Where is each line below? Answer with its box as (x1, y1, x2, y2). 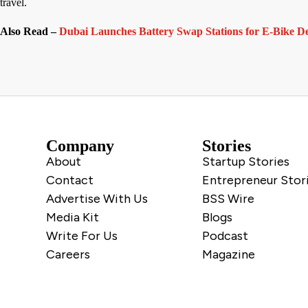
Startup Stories (202, 154, 289, 170)
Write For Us (46, 228, 118, 244)
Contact (46, 173, 94, 188)
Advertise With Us (46, 191, 148, 207)
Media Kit (46, 210, 100, 225)
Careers (46, 247, 91, 263)
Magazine (202, 247, 255, 263)
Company (46, 137, 115, 155)
